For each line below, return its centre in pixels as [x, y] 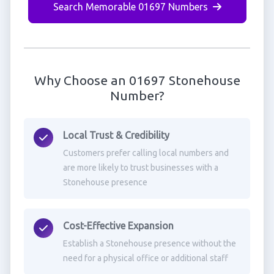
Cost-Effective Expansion [118, 226]
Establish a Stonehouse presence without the [149, 243]
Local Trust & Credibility [116, 135]
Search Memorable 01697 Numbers [130, 7]
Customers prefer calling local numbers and [146, 153]
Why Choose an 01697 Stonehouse [137, 80]
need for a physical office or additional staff [145, 258]
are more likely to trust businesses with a [140, 168]
